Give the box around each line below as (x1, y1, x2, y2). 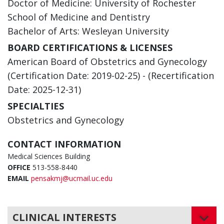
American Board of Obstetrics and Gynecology (7, 55, 207, 68)
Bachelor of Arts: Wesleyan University (7, 25, 169, 37)
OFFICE (7, 162, 30, 172)
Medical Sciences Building (7, 151, 90, 161)
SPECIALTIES (7, 100, 64, 112)
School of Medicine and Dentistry (7, 11, 150, 23)
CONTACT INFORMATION (7, 138, 121, 150)
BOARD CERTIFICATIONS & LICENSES (7, 41, 172, 54)
